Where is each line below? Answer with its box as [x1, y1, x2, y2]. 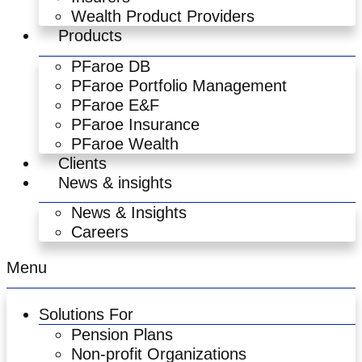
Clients [58, 154, 107, 172]
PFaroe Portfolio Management [71, 76, 287, 95]
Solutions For [39, 305, 133, 324]
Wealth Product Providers [71, 6, 255, 25]
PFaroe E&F [71, 95, 159, 114]
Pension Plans [71, 326, 173, 344]
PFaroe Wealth [71, 134, 179, 153]
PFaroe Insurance [71, 115, 200, 133]
